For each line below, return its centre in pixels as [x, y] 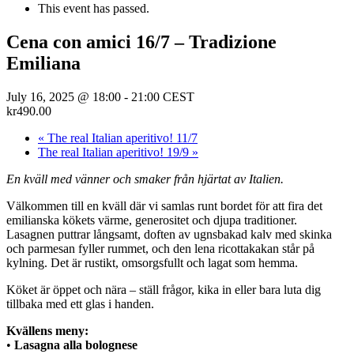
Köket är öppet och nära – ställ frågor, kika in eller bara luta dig [164, 289]
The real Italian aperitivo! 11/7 [121, 137]
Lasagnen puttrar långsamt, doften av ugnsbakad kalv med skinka [169, 234]
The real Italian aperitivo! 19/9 [115, 152]
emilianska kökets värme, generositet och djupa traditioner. [152, 220]
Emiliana [43, 63]
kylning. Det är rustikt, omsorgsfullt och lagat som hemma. [152, 262]
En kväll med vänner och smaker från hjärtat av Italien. [145, 179]
